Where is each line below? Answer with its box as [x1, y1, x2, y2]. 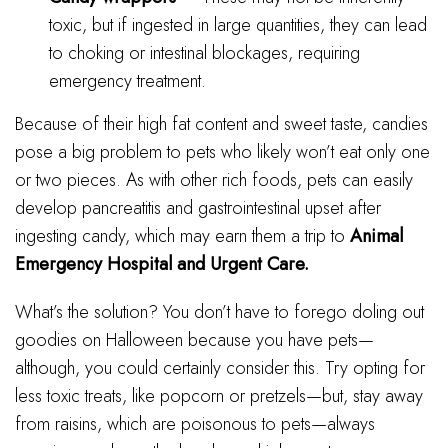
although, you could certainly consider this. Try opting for [15, 354, 425, 381]
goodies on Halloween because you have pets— [15, 326, 374, 353]
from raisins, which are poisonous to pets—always [15, 410, 375, 437]
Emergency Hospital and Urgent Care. [15, 250, 309, 277]
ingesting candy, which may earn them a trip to [15, 222, 350, 249]
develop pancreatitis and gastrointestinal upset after [15, 194, 381, 221]
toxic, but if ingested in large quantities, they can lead [49, 11, 428, 38]
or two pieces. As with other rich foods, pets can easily [15, 166, 413, 193]
